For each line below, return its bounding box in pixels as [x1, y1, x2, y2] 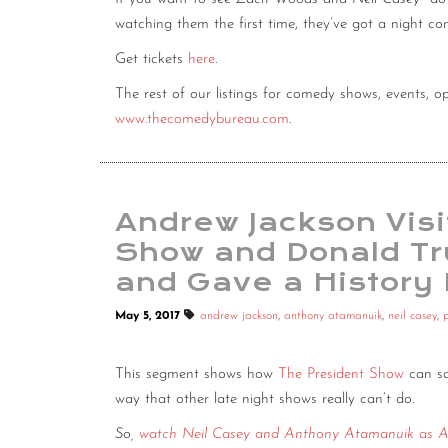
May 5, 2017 [115, 310, 184, 323]
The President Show [278, 367, 404, 383]
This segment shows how [115, 367, 278, 383]
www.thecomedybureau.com [115, 112, 289, 128]
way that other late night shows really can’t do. [115, 392, 414, 408]
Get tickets [115, 52, 188, 68]
